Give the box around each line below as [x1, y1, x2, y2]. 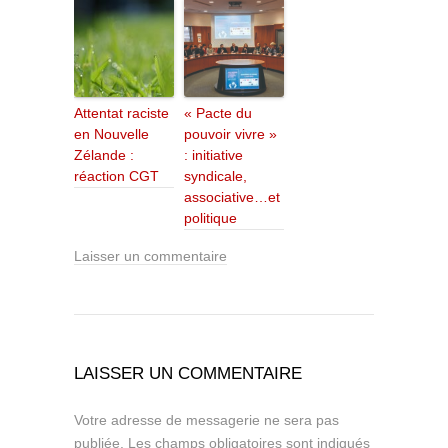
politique [184, 210, 237, 227]
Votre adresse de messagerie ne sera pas [74, 412, 339, 429]
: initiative [184, 147, 243, 164]
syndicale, [184, 168, 247, 185]
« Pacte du [184, 105, 252, 122]
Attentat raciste [74, 105, 169, 122]
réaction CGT [74, 168, 159, 185]
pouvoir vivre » [184, 126, 277, 143]
